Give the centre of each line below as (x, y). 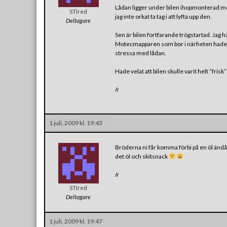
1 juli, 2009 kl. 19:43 (76, 123)
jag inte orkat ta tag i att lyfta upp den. (163, 16)
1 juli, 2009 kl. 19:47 (76, 221)
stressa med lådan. (141, 53)
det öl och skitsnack (142, 156)
